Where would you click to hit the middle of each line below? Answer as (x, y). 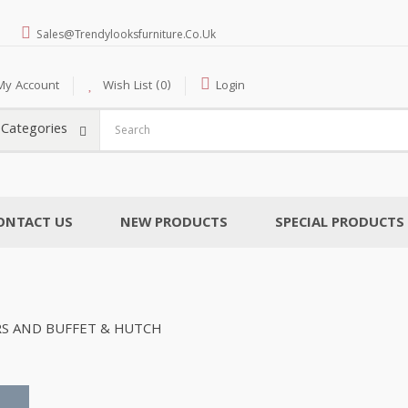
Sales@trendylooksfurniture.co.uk (126, 36)
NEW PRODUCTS (174, 224)
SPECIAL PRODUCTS (340, 224)
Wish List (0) (137, 87)
